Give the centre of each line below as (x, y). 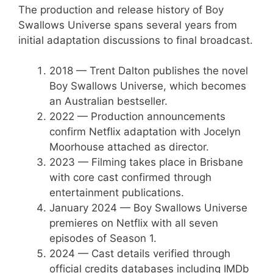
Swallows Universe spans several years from (128, 25)
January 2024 (83, 208)
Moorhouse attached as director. (129, 147)
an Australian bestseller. (108, 101)
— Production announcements (150, 116)
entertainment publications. (117, 193)
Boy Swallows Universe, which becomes (148, 86)
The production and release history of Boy (121, 9)
